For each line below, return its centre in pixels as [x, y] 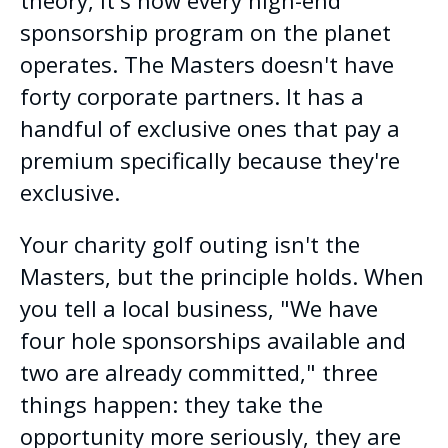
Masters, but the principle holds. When [222, 275]
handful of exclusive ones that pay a [210, 127]
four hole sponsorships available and [213, 339]
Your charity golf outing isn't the [190, 243]
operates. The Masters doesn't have [207, 63]
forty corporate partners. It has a [192, 95]
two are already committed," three [199, 371]
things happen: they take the [171, 403]
